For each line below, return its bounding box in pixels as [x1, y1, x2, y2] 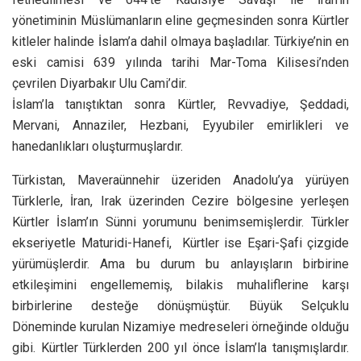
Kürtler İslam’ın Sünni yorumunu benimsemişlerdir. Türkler [12, 214, 349, 230]
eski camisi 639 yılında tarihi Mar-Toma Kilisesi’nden [12, 54, 349, 70]
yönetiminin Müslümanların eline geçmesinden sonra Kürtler [12, 12, 349, 28]
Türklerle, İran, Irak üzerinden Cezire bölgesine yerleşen [12, 193, 349, 209]
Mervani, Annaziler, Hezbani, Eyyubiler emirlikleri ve [12, 117, 349, 133]
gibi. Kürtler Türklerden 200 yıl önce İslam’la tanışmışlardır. [12, 339, 349, 355]
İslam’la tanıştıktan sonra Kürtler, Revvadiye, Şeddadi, [12, 96, 349, 112]
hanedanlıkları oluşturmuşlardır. [12, 138, 183, 154]
